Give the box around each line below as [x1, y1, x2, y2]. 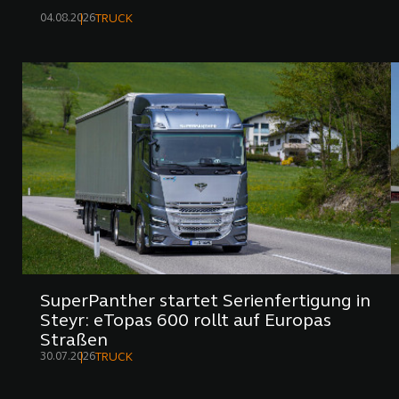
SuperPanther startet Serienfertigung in [40, 293, 370, 312]
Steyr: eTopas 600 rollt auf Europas [40, 313, 331, 331]
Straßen [40, 332, 108, 351]
